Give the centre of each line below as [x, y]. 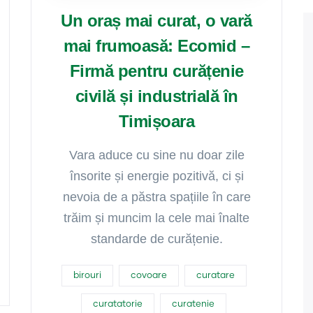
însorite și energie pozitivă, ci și [156, 176]
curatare [215, 276]
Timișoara [156, 121]
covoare [148, 276]
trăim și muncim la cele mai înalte [156, 218]
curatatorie [118, 304]
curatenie [193, 304]
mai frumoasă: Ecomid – [156, 46]
